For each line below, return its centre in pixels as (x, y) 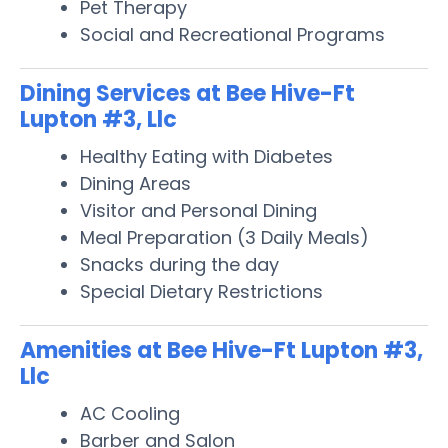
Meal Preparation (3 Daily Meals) (224, 237)
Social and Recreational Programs (232, 34)
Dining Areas (135, 183)
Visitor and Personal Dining (198, 210)
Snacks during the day (179, 264)
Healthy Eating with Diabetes (206, 156)
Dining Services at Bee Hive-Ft (187, 93)
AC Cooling (130, 413)
